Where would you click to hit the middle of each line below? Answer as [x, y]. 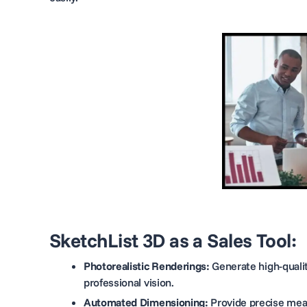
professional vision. [129, 282]
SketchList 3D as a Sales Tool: [173, 240]
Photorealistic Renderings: [147, 266]
